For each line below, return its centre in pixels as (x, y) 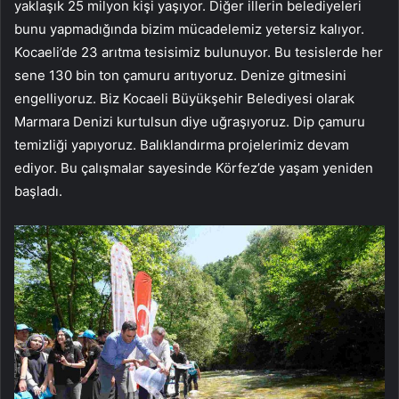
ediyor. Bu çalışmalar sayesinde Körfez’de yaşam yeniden (194, 167)
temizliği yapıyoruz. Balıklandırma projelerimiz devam (182, 144)
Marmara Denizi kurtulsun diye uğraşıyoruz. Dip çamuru (190, 121)
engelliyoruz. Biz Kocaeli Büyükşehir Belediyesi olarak (184, 98)
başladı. (38, 191)
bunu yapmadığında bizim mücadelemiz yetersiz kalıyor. (189, 28)
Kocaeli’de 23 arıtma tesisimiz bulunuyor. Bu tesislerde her (199, 52)
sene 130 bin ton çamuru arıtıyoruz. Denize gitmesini (180, 75)
